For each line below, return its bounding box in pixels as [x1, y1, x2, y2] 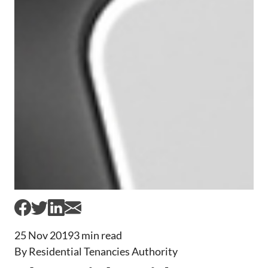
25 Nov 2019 [14, 228, 74, 242]
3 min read [74, 228, 122, 242]
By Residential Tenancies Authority [14, 244, 178, 258]
